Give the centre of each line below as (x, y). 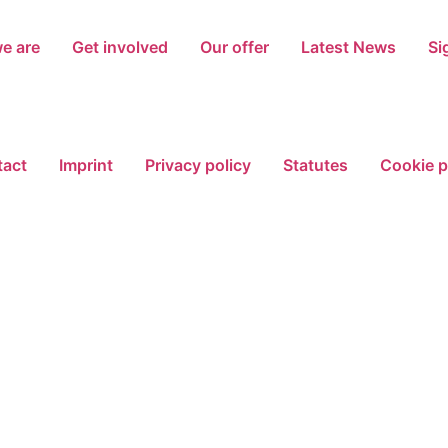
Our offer (234, 46)
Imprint (85, 164)
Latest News (348, 46)
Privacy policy (197, 164)
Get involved (119, 46)
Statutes (315, 164)
